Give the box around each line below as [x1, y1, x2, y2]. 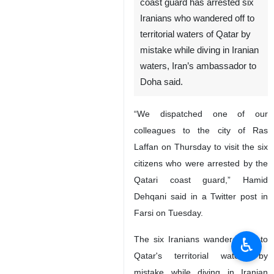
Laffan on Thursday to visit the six [134, 142, 268, 152]
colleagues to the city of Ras [134, 125, 268, 135]
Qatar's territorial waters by [134, 251, 268, 261]
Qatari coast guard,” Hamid [134, 175, 268, 185]
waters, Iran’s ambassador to [140, 61, 256, 71]
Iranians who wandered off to [140, 13, 254, 23]
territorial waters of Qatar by [140, 29, 251, 39]
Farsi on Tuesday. [134, 208, 203, 218]
